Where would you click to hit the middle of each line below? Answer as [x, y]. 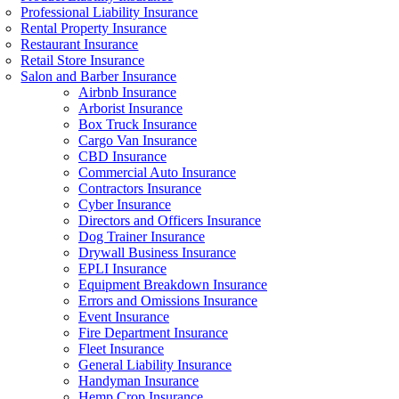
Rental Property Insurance [94, 28]
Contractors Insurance [140, 188]
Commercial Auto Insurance [157, 172]
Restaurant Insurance [80, 44]
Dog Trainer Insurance [142, 236]
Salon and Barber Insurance [99, 76]
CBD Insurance [122, 156]
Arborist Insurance [130, 108]
